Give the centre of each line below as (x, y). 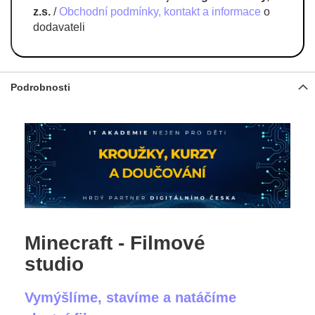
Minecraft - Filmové (115, 243)
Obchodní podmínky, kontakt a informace (160, 12)
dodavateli (59, 27)
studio (54, 264)
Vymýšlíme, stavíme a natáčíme (130, 297)
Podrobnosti (40, 87)
